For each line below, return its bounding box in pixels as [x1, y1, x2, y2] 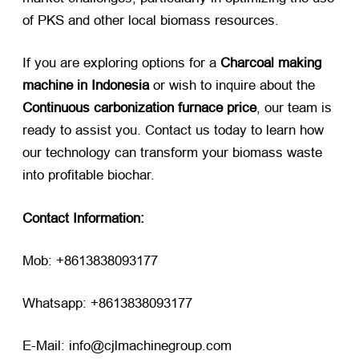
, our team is [256, 100, 332, 116]
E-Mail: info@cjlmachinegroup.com [22, 338, 232, 354]
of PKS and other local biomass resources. [22, 13, 279, 29]
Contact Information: [22, 210, 144, 226]
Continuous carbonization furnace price [22, 100, 256, 116]
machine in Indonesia [22, 78, 149, 94]
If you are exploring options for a [22, 55, 220, 71]
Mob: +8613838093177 [22, 252, 158, 268]
